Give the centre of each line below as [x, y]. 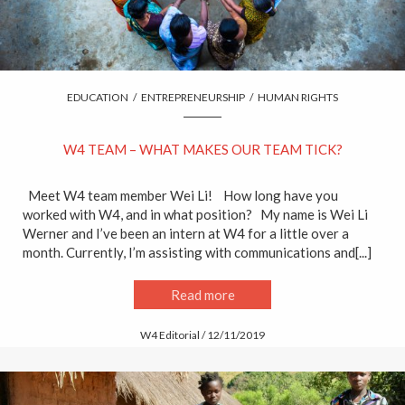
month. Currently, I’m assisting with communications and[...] [197, 253]
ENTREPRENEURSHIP [193, 98]
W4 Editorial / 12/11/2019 [202, 335]
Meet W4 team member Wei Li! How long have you [180, 196]
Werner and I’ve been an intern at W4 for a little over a [186, 234]
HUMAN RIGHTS [298, 98]
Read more [202, 294]
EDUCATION [98, 98]
